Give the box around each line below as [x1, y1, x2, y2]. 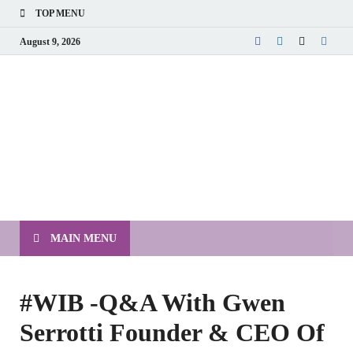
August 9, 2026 [20, 35, 80, 47]
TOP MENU [35, 8, 85, 19]
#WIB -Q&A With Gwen [20, 288, 285, 317]
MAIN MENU [50, 232, 117, 244]
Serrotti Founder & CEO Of [20, 318, 325, 347]
